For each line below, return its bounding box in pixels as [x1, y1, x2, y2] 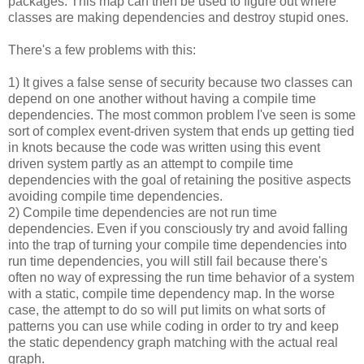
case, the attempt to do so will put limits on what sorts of [8, 302, 325, 317]
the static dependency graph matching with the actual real [8, 335, 338, 349]
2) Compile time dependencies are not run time [8, 205, 277, 219]
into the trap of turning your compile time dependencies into [8, 237, 347, 252]
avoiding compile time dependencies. [8, 188, 223, 203]
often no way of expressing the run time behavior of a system [8, 270, 354, 284]
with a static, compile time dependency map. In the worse [8, 286, 335, 301]
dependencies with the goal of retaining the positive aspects [8, 172, 351, 187]
